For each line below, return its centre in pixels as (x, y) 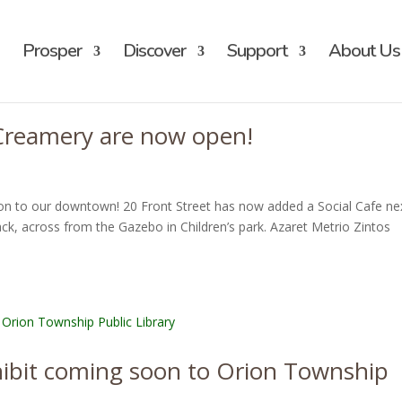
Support (257, 51)
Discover (154, 51)
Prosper (52, 51)
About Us (364, 51)
